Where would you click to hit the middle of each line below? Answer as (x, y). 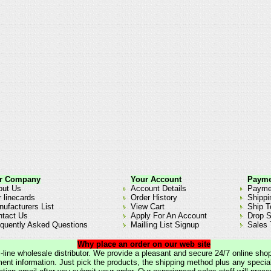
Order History (154, 198)
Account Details (158, 189)
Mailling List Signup (165, 225)
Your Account (156, 180)
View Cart (148, 207)
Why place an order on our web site (144, 244)
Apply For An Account (169, 216)
